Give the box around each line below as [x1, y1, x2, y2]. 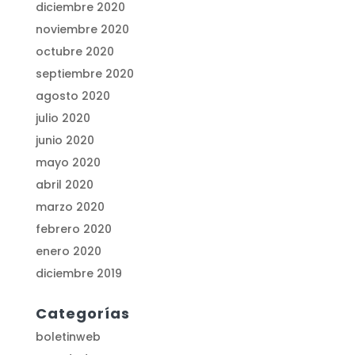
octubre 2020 [35, 44, 114, 60]
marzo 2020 [35, 199, 105, 216]
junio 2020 [35, 132, 94, 149]
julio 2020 [35, 110, 90, 127]
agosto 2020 [35, 88, 110, 105]
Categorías [35, 303, 130, 324]
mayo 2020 [35, 155, 101, 171]
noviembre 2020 [35, 21, 129, 38]
